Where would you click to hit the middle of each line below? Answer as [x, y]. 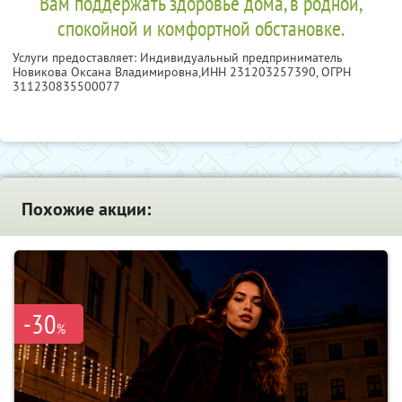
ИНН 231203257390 [258, 71]
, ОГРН [333, 71]
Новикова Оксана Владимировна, [107, 71]
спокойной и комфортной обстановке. [201, 28]
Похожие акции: [86, 209]
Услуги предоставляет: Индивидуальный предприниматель [178, 57]
